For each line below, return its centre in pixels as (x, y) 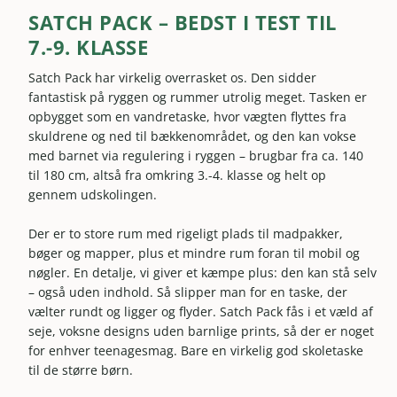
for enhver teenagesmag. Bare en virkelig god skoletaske (196, 351)
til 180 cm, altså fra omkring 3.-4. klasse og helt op (178, 175)
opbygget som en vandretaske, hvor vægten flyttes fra (188, 116)
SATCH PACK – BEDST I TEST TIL (183, 22)
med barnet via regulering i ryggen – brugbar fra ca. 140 (196, 155)
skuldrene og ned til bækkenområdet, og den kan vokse (193, 136)
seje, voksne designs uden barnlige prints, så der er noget (202, 331)
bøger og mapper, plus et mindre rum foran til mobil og (195, 253)
